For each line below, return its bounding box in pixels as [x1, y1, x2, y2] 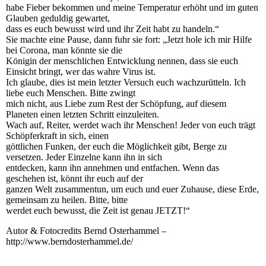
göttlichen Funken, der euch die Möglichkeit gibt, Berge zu [6, 141, 227, 151]
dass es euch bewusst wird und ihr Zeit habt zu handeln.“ [6, 23, 219, 34]
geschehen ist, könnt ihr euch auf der [6, 173, 143, 183]
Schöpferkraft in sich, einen [6, 130, 109, 141]
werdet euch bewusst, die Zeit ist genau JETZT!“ [6, 205, 190, 216]
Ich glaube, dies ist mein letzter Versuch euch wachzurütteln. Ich [6, 77, 246, 87]
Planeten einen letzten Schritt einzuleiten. [6, 109, 159, 119]
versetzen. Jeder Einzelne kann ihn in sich [6, 151, 162, 162]
